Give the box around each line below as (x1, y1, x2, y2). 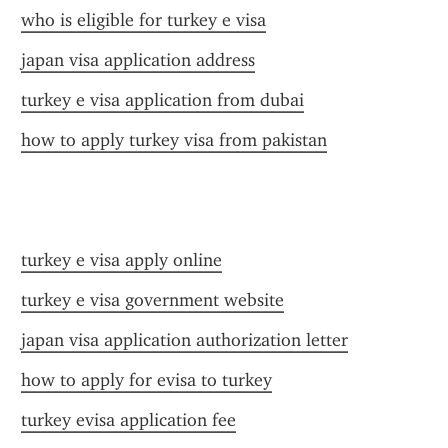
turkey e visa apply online (21, 249, 222, 271)
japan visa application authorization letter (21, 329, 348, 351)
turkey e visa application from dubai (21, 89, 304, 111)
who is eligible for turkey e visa (21, 9, 266, 31)
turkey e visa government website (21, 289, 284, 311)
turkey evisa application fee (21, 409, 236, 431)
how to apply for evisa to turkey (21, 369, 272, 391)
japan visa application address (21, 49, 255, 71)
